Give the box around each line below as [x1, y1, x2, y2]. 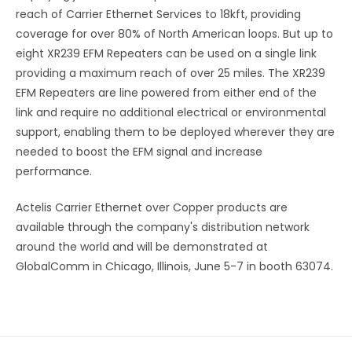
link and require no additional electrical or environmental [16, 104, 326, 121]
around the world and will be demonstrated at [16, 239, 268, 255]
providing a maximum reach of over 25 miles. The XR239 [16, 65, 325, 82]
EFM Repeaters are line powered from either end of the [16, 85, 317, 101]
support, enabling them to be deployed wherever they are [16, 124, 335, 141]
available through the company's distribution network [16, 219, 310, 236]
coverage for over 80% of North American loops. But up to [16, 26, 333, 42]
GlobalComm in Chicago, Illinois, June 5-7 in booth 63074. [16, 258, 333, 275]
